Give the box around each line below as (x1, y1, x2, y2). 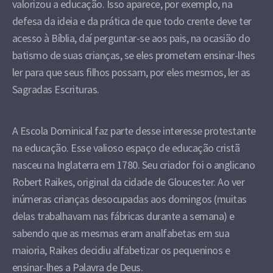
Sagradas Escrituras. (12, 82, 99, 96)
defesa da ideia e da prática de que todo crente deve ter (12, 14, 252, 28)
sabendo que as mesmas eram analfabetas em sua (12, 226, 230, 240)
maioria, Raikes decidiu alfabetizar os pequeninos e (12, 243, 230, 257)
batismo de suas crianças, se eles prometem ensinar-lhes (12, 48, 255, 62)
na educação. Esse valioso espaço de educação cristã (12, 141, 240, 155)
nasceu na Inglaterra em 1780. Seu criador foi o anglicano (12, 158, 255, 172)
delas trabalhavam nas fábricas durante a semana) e (12, 209, 235, 223)
